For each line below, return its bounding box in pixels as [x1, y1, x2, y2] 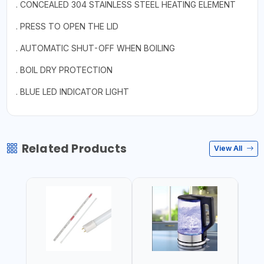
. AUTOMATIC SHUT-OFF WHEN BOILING [15, 42, 175, 53]
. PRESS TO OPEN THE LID [15, 21, 118, 31]
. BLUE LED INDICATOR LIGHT [15, 86, 129, 97]
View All [214, 144, 244, 153]
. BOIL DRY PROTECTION [15, 64, 113, 75]
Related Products [21, 140, 127, 157]
